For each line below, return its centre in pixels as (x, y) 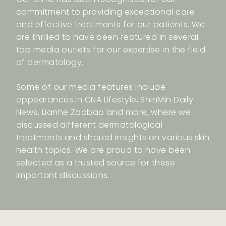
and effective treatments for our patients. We (111, 25)
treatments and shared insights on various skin (113, 138)
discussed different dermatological (90, 125)
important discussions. (63, 176)
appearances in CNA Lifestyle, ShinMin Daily (105, 100)
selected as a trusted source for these (96, 163)
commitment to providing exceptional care (106, 12)
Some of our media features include (91, 87)
